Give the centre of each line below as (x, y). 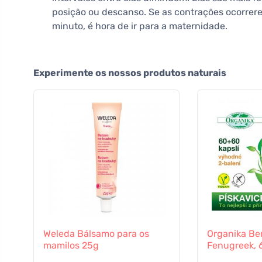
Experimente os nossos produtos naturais (130, 73)
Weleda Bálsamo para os (96, 234)
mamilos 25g (71, 246)
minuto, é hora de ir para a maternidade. (140, 26)
